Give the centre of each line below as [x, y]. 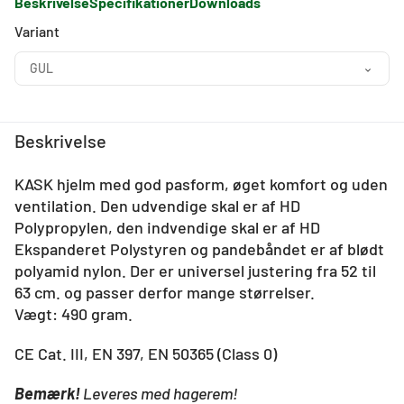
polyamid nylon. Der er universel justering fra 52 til [195, 271]
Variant [37, 32]
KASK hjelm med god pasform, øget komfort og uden [201, 184]
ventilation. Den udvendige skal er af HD [157, 206]
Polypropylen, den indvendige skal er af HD [167, 228]
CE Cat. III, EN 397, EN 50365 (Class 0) [146, 354]
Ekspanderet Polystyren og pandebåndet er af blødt [199, 249]
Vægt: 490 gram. [75, 314]
